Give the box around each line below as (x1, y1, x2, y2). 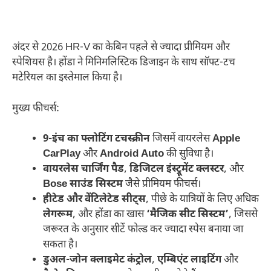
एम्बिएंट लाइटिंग (157, 253, 221, 267)
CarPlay (43, 148, 80, 162)
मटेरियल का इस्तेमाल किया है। (12, 71, 122, 85)
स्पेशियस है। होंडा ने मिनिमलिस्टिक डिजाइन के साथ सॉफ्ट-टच (12, 56, 235, 70)
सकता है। (43, 238, 77, 252)
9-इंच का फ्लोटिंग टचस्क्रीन (43, 132, 150, 146)
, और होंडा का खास (73, 208, 146, 222)
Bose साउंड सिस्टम (43, 178, 123, 192)
